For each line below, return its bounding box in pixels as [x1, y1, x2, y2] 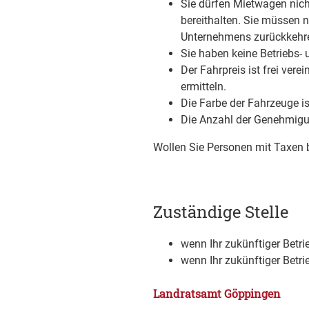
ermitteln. [181, 80, 226, 93]
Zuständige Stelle [153, 201, 288, 223]
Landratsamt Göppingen [153, 286, 281, 301]
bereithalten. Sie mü [181, 14, 277, 27]
